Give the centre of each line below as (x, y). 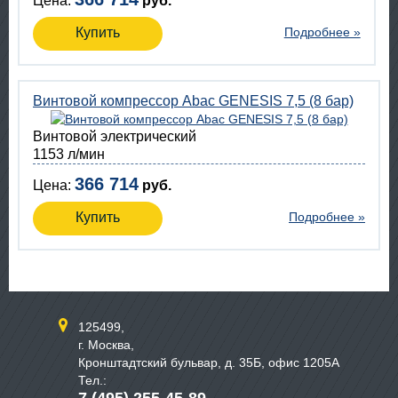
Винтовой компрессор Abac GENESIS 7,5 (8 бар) (193, 101)
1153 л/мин (69, 154)
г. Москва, (106, 345)
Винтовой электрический (119, 136)
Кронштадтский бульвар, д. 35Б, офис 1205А (209, 362)
